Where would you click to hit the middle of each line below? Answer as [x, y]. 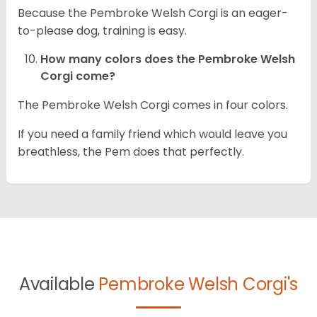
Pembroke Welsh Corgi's [198, 284]
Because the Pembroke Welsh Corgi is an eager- [153, 13]
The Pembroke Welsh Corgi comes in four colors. [153, 105]
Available [59, 284]
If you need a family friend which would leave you [152, 134]
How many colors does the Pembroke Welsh [168, 59]
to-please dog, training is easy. [102, 31]
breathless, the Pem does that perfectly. [131, 152]
